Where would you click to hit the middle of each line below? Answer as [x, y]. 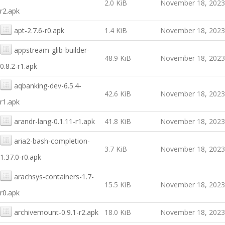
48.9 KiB [118, 58]
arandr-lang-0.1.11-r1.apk [54, 121]
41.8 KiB [118, 121]
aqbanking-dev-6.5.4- [48, 86]
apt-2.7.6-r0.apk [39, 30]
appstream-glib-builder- [52, 50]
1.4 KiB [116, 30]
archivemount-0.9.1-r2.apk [56, 212]
